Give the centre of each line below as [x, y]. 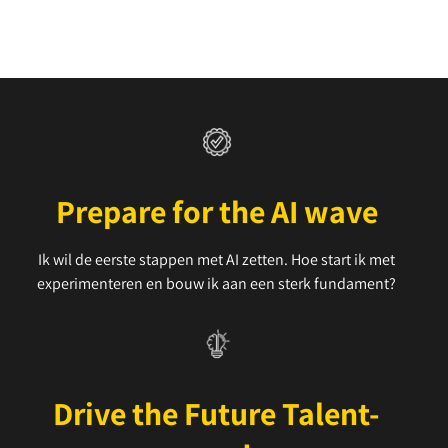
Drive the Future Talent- [216, 413]
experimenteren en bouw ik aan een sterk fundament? [216, 283]
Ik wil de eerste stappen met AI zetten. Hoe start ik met [216, 259]
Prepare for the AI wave [216, 211]
